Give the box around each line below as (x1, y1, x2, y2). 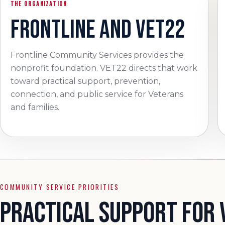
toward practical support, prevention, (11, 76, 160, 86)
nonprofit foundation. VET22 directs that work (11, 63, 197, 73)
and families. (11, 102, 59, 112)
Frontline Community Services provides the (11, 50, 184, 60)
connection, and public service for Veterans (11, 89, 183, 99)
